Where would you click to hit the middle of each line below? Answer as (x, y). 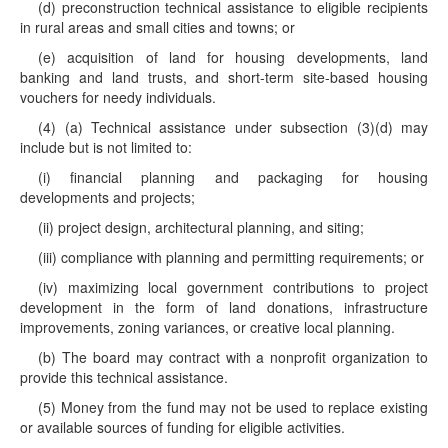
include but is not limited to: (106, 147)
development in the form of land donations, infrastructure (224, 307)
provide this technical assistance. (124, 377)
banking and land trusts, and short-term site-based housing (224, 77)
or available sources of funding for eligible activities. (182, 427)
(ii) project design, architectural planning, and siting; (201, 227)
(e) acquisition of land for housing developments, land (233, 57)
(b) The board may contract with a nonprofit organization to (233, 357)
